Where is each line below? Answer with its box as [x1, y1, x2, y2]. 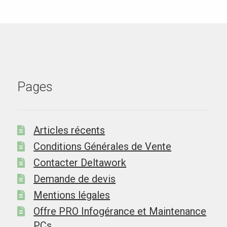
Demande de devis [33, 173, 116, 185]
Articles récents [33, 124, 105, 137]
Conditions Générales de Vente [33, 140, 172, 153]
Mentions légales [33, 189, 110, 202]
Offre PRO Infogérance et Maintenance [33, 205, 207, 218]
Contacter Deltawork [33, 157, 127, 169]
